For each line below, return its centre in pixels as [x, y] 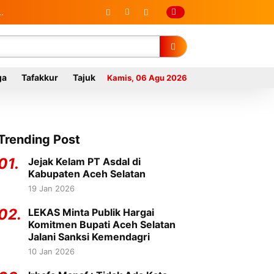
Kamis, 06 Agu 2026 [147, 78]
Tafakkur [40, 77]
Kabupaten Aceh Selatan [87, 174]
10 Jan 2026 [51, 251]
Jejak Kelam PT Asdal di [84, 161]
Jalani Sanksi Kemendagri [89, 237]
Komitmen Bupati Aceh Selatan [102, 224]
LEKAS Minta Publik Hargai [91, 212]
